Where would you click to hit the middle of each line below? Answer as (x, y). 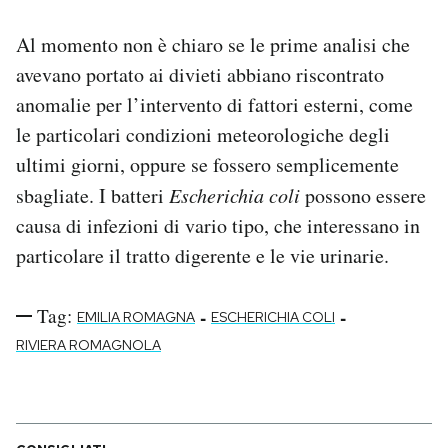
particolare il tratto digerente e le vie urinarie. (202, 256)
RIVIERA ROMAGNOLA (88, 345)
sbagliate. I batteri (92, 196)
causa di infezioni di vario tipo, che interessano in (218, 226)
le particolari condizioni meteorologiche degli (203, 135)
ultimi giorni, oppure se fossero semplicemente (207, 165)
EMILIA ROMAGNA (136, 317)
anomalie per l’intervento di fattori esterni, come (214, 105)
